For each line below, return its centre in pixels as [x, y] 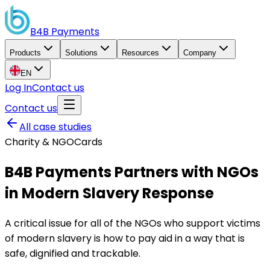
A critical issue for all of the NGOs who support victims [133, 223]
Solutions [81, 53]
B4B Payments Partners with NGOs [132, 172]
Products [25, 53]
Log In [18, 88]
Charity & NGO [39, 142]
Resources [140, 53]
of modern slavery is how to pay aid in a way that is [125, 238]
